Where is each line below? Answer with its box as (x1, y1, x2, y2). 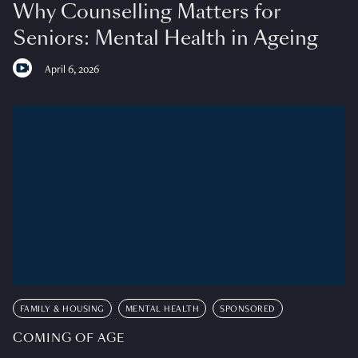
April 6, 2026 (44, 64, 99, 76)
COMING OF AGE (12, 329, 125, 346)
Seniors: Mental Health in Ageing (12, 24, 318, 51)
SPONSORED (220, 304, 276, 314)
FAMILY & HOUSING (19, 304, 105, 314)
